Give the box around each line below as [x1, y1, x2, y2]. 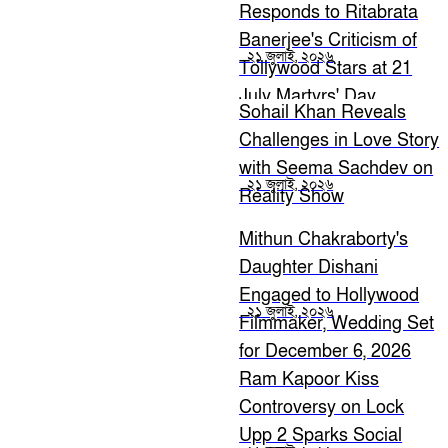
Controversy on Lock [239, 396, 405, 420]
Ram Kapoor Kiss [239, 368, 380, 392]
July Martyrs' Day [239, 85, 377, 109]
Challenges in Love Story [239, 128, 440, 152]
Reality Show [239, 184, 345, 208]
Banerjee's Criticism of [239, 29, 418, 53]
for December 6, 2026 [239, 340, 412, 364]
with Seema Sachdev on [239, 156, 434, 180]
